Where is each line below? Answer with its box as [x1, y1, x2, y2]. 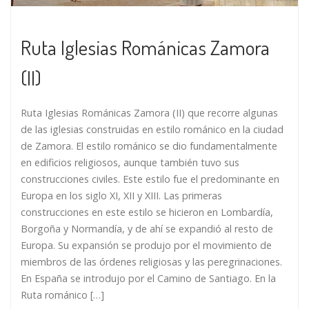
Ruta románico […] [21, 288, 104, 301]
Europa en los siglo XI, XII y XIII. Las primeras [21, 188, 222, 202]
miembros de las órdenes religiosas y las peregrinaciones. [21, 255, 282, 268]
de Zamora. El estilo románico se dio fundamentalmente [21, 139, 277, 152]
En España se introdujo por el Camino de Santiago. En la [21, 271, 276, 285]
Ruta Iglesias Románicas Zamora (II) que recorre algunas [21, 106, 278, 119]
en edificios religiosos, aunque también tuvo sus [21, 155, 239, 169]
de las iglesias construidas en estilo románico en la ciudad [21, 122, 283, 136]
